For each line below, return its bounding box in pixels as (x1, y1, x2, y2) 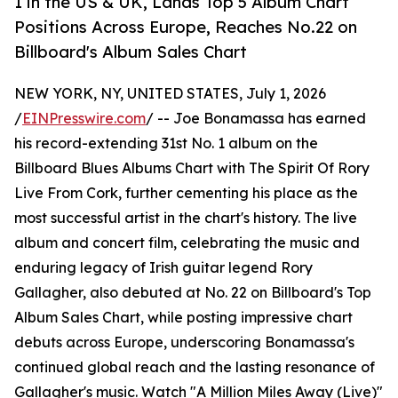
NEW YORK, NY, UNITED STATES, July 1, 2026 (14, 84, 326, 103)
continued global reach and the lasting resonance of (14, 358, 375, 377)
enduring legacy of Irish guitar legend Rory (14, 259, 313, 277)
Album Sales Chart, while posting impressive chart (14, 308, 353, 327)
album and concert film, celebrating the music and (14, 234, 360, 252)
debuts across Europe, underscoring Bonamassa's (14, 333, 354, 352)
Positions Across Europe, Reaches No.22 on (14, 17, 357, 37)
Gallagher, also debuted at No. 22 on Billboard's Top (14, 283, 371, 302)
